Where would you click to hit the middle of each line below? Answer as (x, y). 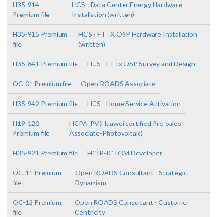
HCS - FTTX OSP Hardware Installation (138, 34)
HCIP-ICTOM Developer (125, 153)
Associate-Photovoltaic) (106, 133)
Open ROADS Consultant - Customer (132, 202)
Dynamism (90, 182)
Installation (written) (103, 14)
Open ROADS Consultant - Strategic (131, 173)
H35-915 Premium (40, 34)
